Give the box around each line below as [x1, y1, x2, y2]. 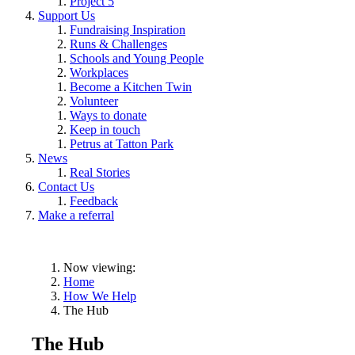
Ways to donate [70, 109, 147, 123]
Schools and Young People [70, 52, 204, 66]
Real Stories [70, 166, 130, 180]
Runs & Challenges [70, 37, 167, 52]
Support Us [38, 9, 95, 23]
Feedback [70, 194, 118, 208]
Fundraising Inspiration [70, 23, 185, 37]
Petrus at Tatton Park [70, 137, 174, 151]
